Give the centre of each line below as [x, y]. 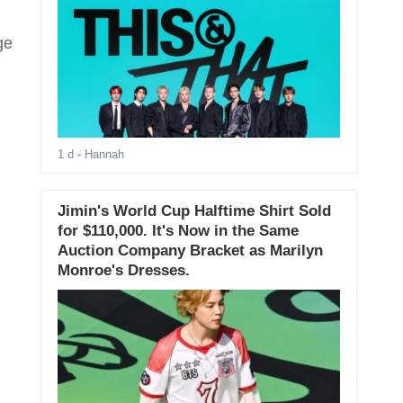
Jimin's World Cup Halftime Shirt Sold [194, 211]
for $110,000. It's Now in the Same [178, 231]
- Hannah [99, 155]
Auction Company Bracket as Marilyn [190, 251]
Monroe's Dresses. [123, 271]
